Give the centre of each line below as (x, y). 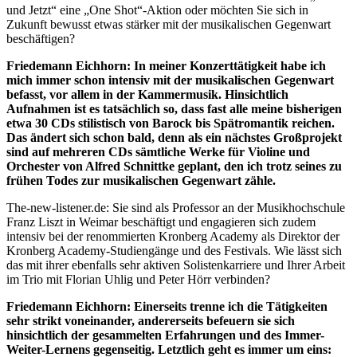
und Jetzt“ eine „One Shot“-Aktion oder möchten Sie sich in (157, 10)
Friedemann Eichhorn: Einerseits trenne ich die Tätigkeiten (167, 306)
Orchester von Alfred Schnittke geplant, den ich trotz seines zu (174, 166)
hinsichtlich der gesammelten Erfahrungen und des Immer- (165, 335)
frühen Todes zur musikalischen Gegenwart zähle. (141, 180)
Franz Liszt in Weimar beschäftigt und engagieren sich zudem (161, 222)
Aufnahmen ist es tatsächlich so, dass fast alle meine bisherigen (174, 108)
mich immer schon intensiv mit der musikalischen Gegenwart (170, 80)
